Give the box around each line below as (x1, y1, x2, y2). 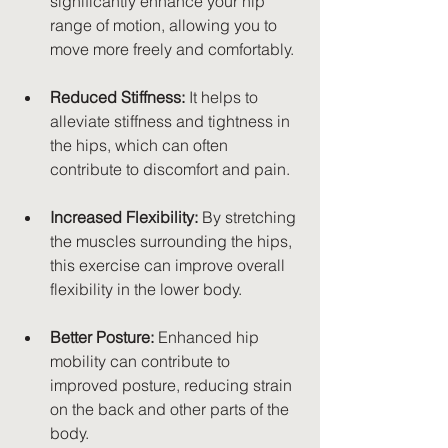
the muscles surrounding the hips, (50, 231, 296, 252)
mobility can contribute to (50, 351, 234, 372)
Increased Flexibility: (50, 207, 198, 228)
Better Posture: (50, 327, 154, 348)
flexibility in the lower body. (50, 279, 242, 300)
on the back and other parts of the (50, 399, 293, 420)
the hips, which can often (50, 135, 232, 156)
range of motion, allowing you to (50, 15, 281, 36)
